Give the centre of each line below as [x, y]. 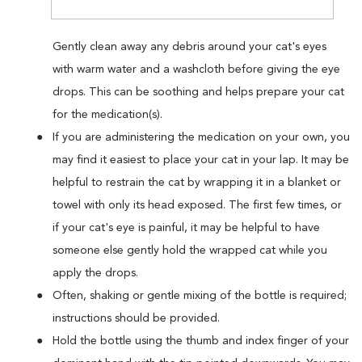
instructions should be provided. [136, 318]
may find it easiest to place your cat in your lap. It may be [201, 160]
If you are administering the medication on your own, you [201, 137]
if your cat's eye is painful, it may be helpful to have [186, 227]
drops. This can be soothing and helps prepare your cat [198, 92]
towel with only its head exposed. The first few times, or [197, 205]
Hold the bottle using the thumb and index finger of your [201, 341]
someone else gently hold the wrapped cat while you [190, 250]
